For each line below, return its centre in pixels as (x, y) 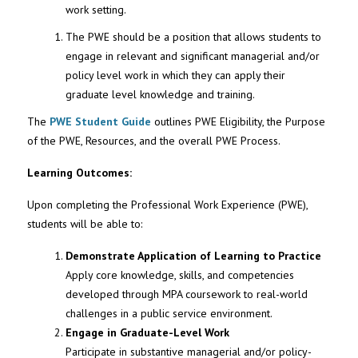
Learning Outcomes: (82, 172)
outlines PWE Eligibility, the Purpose (239, 121)
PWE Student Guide (101, 121)
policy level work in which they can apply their (175, 75)
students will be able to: (85, 223)
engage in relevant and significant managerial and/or (192, 56)
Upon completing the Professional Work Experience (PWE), (168, 204)
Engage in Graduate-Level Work (147, 332)
